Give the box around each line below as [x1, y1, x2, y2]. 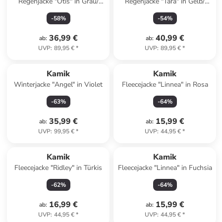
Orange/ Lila [146, 6, 184, 16]
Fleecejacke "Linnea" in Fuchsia [117, 163, 212, 172]
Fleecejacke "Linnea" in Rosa [121, 80, 208, 89]
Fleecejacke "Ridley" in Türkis [14, 163, 103, 172]
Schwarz [45, 6, 72, 16]
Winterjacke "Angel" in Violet [14, 80, 103, 89]
